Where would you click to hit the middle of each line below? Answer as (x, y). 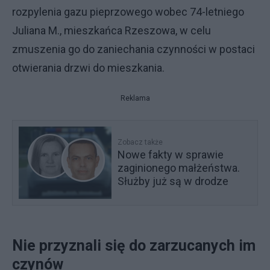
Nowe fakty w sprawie (171, 155)
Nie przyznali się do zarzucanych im (134, 246)
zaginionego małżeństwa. (179, 168)
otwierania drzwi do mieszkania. (88, 68)
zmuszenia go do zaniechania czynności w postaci (133, 49)
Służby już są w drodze (173, 181)
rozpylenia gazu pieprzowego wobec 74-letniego (128, 12)
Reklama (135, 98)
